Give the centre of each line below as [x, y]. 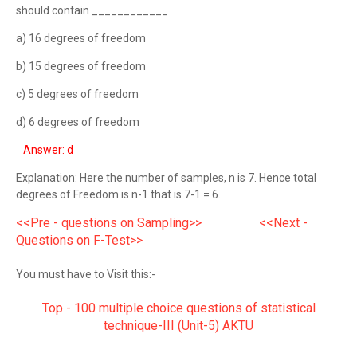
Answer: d [48, 150]
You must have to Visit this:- [86, 274]
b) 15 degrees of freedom [81, 66]
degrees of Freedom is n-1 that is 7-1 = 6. [118, 194]
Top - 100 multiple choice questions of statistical [178, 308]
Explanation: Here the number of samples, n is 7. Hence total [166, 178]
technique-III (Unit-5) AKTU [178, 326]
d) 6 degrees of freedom [78, 122]
